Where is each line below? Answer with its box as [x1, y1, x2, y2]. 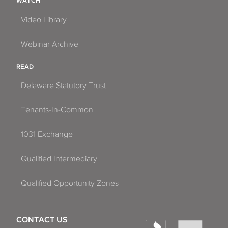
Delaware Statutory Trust [21, 81, 106, 91]
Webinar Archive [21, 39, 78, 49]
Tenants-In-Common [21, 105, 93, 115]
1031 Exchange [21, 130, 73, 139]
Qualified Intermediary [21, 154, 97, 164]
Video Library [21, 15, 67, 24]
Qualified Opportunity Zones [21, 179, 119, 188]
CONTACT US [16, 215, 68, 224]
